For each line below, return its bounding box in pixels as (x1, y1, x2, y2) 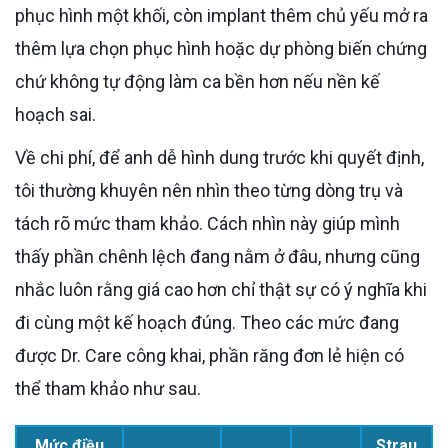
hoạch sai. (15, 103, 96, 125)
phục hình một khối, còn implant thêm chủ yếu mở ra (15, 4, 428, 26)
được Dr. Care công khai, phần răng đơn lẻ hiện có (15, 344, 404, 366)
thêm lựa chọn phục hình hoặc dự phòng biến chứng (15, 37, 427, 59)
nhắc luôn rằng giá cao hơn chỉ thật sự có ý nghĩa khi (15, 278, 427, 300)
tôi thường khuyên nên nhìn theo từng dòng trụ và (15, 179, 403, 201)
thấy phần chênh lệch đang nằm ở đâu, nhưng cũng (15, 245, 420, 267)
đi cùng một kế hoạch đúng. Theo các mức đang (15, 311, 399, 333)
